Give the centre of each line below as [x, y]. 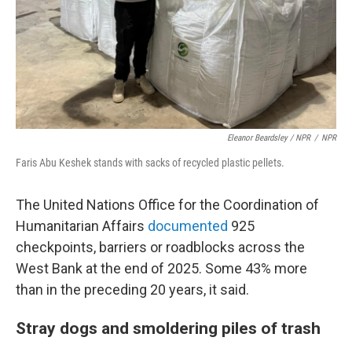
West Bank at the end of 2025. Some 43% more [161, 268]
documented [188, 226]
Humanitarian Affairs [82, 226]
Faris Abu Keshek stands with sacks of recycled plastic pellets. [150, 163]
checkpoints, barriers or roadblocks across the [160, 247]
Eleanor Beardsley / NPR [269, 138]
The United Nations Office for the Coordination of [167, 205]
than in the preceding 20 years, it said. [132, 290]
